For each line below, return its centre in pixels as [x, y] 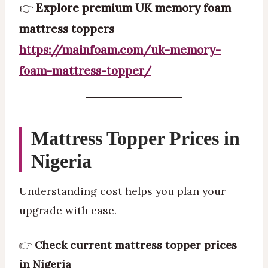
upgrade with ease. [68, 210]
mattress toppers [67, 29]
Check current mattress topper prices [136, 245]
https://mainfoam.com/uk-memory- [120, 50]
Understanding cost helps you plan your [122, 191]
